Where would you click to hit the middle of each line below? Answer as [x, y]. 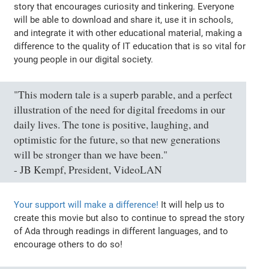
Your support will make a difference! [86, 204]
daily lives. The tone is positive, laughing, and [112, 124]
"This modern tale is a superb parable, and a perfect [123, 94]
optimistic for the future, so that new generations [117, 139]
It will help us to [192, 204]
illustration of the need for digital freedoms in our [120, 109]
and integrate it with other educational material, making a [128, 33]
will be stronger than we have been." [91, 154]
